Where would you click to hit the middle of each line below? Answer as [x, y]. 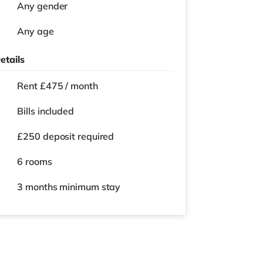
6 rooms [35, 161]
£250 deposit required [66, 136]
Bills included [45, 111]
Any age [36, 31]
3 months [38, 187]
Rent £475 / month [58, 86]
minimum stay [90, 187]
